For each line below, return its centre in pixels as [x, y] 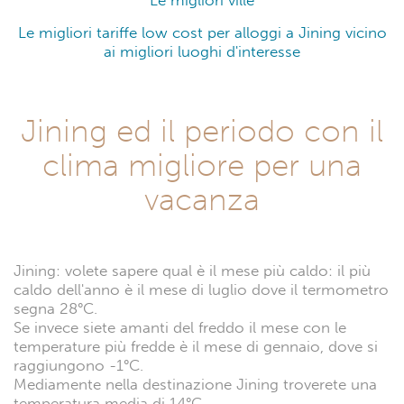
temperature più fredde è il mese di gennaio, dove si [196, 346]
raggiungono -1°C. [78, 365]
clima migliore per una [202, 165]
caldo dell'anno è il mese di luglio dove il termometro [201, 289]
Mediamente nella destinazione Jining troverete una [195, 384]
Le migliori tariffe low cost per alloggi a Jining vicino [202, 32]
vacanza [202, 199]
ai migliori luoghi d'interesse [202, 51]
